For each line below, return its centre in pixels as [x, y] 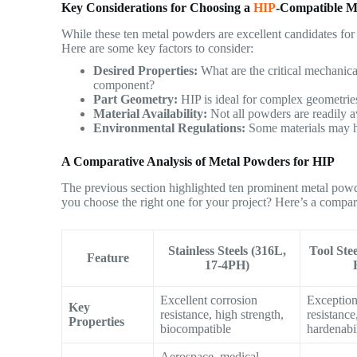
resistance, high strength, [222, 314]
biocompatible [196, 328]
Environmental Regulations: [170, 127]
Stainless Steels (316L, [227, 250]
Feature [108, 257]
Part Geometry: [136, 99]
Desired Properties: [146, 70]
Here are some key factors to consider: [158, 48]
